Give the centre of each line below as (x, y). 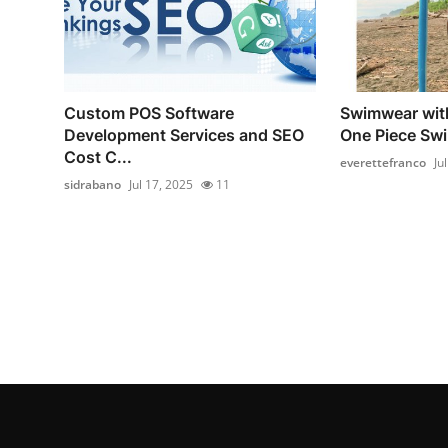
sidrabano (92, 185)
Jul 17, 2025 (161, 185)
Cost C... (98, 157)
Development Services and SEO (184, 135)
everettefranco (382, 163)
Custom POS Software (149, 113)
